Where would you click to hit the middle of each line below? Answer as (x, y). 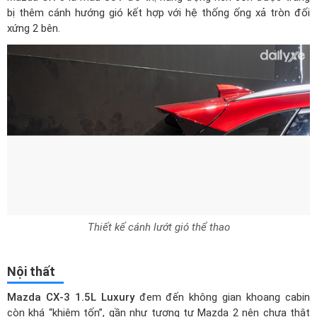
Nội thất (31, 271)
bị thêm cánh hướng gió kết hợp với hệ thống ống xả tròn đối (158, 12)
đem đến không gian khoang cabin (222, 297)
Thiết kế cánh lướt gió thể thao (158, 227)
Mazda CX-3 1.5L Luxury (71, 297)
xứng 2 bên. (34, 28)
